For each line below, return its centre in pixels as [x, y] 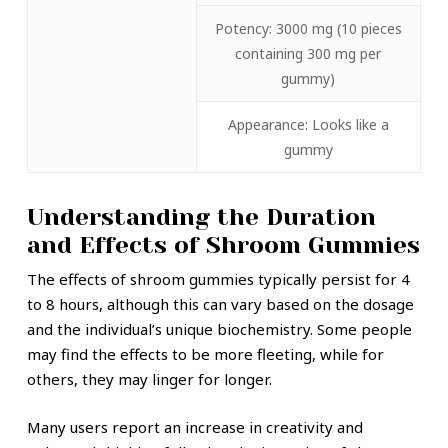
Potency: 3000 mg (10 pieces [308, 29]
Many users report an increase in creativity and [194, 426]
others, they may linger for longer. [149, 379]
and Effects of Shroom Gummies [223, 245]
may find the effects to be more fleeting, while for [205, 354]
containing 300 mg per [308, 54]
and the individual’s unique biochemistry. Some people [219, 329]
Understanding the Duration [201, 217]
